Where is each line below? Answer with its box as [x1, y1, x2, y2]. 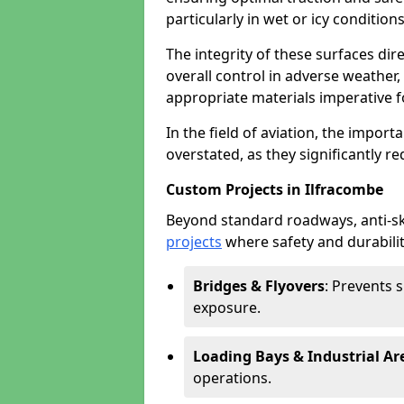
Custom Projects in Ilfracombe [166, 179, 383, 199]
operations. [193, 368, 271, 388]
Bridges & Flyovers [193, 276, 325, 296]
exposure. [193, 298, 261, 317]
